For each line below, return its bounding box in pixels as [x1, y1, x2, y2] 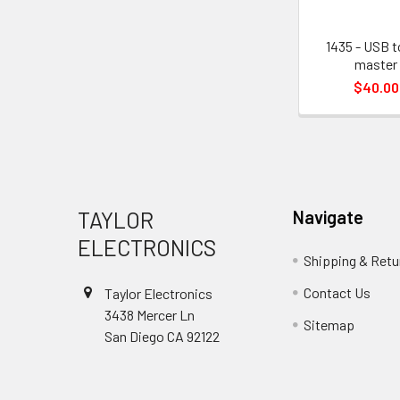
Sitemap [304, 316, 355, 333]
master [354, 55, 398, 72]
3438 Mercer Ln [104, 306, 195, 323]
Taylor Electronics [104, 285, 212, 302]
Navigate [293, 206, 364, 228]
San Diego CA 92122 [104, 328, 220, 345]
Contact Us [304, 284, 371, 301]
